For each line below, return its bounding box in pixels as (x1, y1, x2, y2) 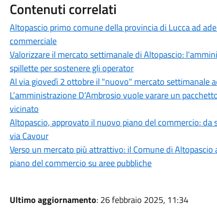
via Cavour (9, 129, 48, 142)
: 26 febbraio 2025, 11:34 (96, 193, 188, 206)
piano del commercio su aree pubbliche (9, 156, 152, 170)
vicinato (9, 102, 39, 115)
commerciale (9, 34, 57, 47)
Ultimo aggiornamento (9, 193, 96, 206)
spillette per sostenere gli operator (9, 62, 134, 75)
